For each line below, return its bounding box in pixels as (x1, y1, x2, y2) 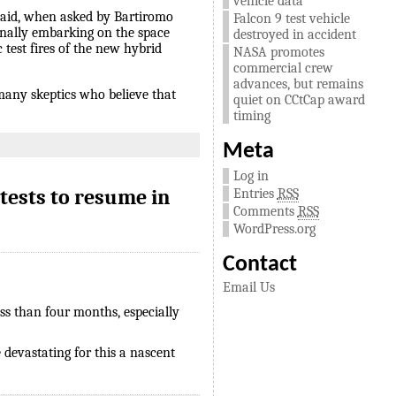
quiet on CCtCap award (232, 92, 365, 108)
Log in (232, 168, 269, 184)
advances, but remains (232, 76, 363, 92)
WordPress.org (232, 221, 316, 237)
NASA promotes (232, 44, 324, 60)
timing (232, 108, 270, 124)
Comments (232, 203, 298, 219)
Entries (232, 186, 278, 202)
